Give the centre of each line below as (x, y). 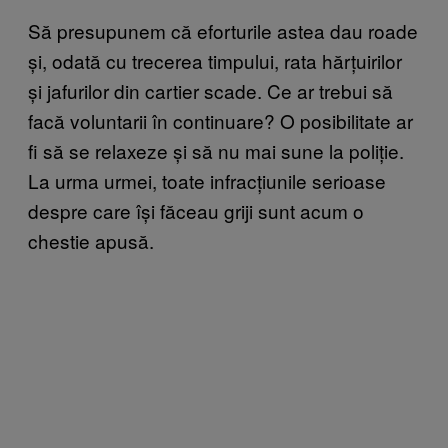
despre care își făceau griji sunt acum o (196, 210)
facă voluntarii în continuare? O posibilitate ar (220, 120)
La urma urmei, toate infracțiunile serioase (207, 180)
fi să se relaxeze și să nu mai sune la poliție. (216, 150)
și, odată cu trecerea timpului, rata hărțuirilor (215, 60)
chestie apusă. (91, 240)
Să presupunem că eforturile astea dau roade (223, 30)
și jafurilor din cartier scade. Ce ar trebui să (210, 90)
